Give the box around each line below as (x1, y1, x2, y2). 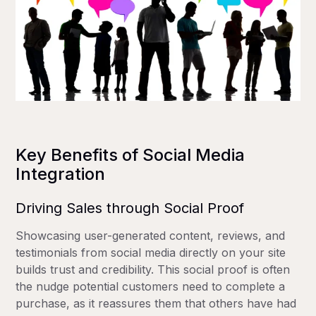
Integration (16, 163, 106, 184)
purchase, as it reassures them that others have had (16, 296, 297, 310)
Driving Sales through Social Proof (16, 199, 245, 217)
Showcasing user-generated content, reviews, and (16, 228, 286, 243)
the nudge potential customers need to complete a (16, 279, 286, 293)
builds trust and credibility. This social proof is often (16, 262, 291, 276)
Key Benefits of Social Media (16, 144, 245, 165)
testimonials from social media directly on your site (16, 245, 286, 260)
